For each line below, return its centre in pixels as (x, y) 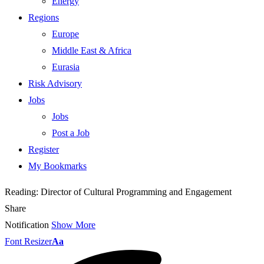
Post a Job (71, 133)
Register (44, 149)
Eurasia (66, 67)
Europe (65, 34)
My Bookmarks (57, 166)
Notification (27, 225)
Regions (44, 17)
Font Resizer (28, 241)
